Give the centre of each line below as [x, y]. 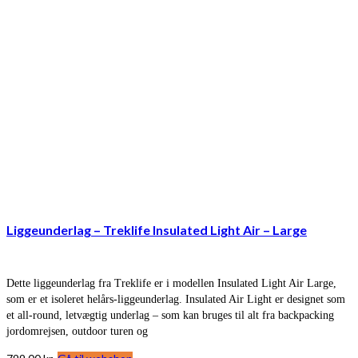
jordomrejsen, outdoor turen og [77, 331]
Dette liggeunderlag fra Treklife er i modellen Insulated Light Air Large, [171, 283]
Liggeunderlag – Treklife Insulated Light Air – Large [157, 229]
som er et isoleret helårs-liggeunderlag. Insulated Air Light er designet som [176, 299]
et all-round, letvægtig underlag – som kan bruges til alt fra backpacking [170, 315]
